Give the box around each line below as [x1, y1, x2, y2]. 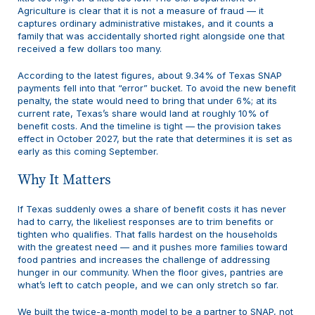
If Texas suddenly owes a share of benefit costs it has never [18, 202, 286, 214]
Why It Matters [18, 169, 111, 189]
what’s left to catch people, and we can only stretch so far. [18, 278, 278, 290]
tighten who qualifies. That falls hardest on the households [18, 228, 278, 240]
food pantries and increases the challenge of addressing [18, 253, 270, 265]
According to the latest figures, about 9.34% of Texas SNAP [18, 69, 282, 81]
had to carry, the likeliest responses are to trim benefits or [18, 215, 274, 227]
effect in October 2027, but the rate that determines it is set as [18, 132, 292, 144]
